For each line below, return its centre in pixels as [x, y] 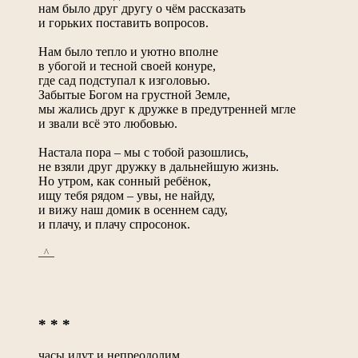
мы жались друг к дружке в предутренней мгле [167, 109]
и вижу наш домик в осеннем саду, [133, 209]
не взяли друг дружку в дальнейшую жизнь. [159, 166]
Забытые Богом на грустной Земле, [134, 94]
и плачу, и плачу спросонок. [114, 224]
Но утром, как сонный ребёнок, [125, 181]
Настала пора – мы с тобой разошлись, [143, 152]
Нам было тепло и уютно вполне [128, 51]
